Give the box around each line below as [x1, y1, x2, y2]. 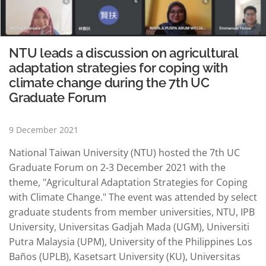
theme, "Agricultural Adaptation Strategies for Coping [9, 176, 248, 189]
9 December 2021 [9, 124, 78, 136]
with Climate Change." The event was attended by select [9, 191, 257, 204]
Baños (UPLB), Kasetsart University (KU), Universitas [9, 250, 240, 264]
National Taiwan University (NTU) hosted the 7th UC [9, 146, 240, 160]
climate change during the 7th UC [9, 75, 210, 91]
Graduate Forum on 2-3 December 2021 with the [9, 161, 226, 175]
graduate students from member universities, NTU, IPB [9, 205, 255, 219]
